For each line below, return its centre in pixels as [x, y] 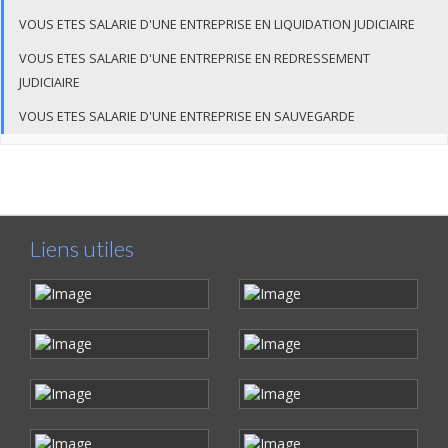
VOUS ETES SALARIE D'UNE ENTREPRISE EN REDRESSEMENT [194, 58]
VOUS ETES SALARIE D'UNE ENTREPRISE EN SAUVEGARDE [187, 116]
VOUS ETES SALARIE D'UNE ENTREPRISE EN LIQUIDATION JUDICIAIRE [217, 24]
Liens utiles [82, 248]
